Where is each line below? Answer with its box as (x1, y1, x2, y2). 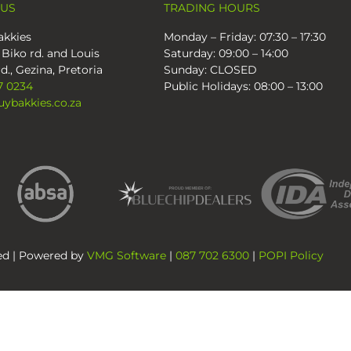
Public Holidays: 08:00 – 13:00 (163, 78, 323, 93)
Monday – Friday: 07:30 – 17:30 (163, 29, 326, 44)
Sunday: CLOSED (163, 62, 257, 77)
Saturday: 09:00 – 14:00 (163, 45, 288, 60)
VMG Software (87, 248, 166, 262)
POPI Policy (259, 248, 324, 262)
